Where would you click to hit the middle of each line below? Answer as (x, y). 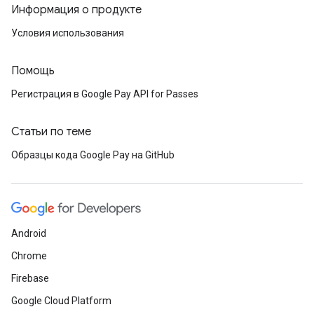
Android (29, 233)
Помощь (33, 71)
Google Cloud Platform (61, 301)
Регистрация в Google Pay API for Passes (105, 94)
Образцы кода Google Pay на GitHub (93, 155)
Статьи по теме (51, 132)
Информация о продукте (76, 10)
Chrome (29, 256)
